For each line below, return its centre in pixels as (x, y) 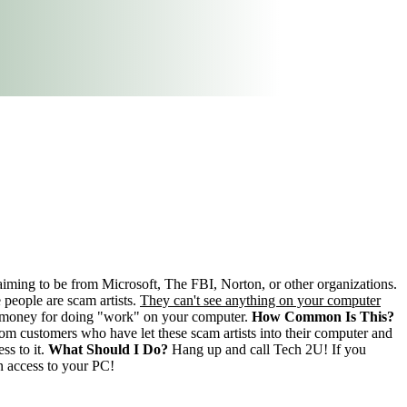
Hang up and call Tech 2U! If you (267, 350)
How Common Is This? (323, 317)
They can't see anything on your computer (260, 301)
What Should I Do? (108, 350)
